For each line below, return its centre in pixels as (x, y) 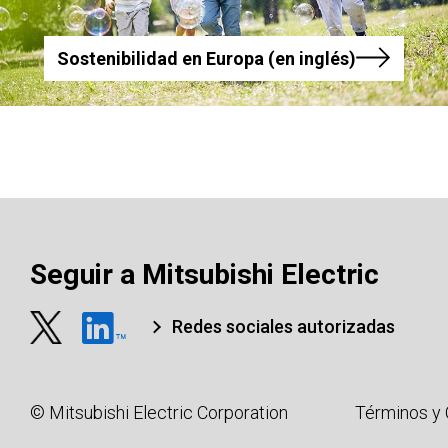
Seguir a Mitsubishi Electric (204, 275)
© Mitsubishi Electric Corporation (159, 413)
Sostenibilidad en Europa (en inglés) (206, 58)
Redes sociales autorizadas (284, 327)
